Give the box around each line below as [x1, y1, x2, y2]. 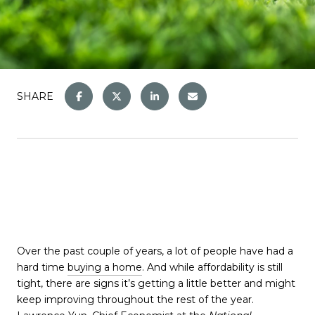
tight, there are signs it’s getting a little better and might [17, 277, 295, 290]
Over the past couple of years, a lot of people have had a [17, 245, 293, 257]
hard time [17, 261, 67, 274]
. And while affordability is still [142, 261, 283, 274]
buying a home [67, 261, 142, 274]
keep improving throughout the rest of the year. [17, 293, 254, 306]
